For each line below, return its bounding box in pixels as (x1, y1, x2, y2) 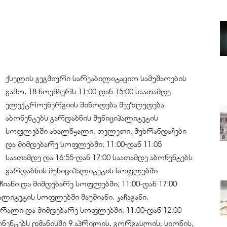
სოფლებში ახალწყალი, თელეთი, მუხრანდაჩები (6, 127, 186, 136)
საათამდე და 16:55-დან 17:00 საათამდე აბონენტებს (6, 153, 193, 162)
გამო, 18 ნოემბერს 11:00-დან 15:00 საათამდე (6, 87, 171, 96)
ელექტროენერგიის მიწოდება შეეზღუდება (6, 100, 164, 109)
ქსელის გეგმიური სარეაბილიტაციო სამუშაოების (6, 74, 186, 83)
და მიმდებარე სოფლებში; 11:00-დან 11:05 (6, 140, 162, 149)
